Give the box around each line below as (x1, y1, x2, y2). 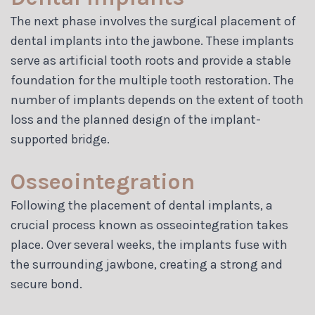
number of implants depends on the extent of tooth (11, 91, 304, 108)
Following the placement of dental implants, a (11, 197, 273, 213)
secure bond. (11, 276, 82, 292)
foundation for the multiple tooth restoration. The (11, 72, 294, 88)
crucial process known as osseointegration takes (11, 217, 288, 233)
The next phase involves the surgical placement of (11, 13, 296, 29)
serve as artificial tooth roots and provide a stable (11, 52, 291, 68)
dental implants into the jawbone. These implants (11, 32, 294, 49)
